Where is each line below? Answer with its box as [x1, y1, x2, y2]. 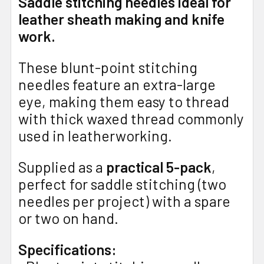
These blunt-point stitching [18, 58, 197, 76]
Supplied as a [18, 157, 106, 176]
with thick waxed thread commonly [18, 109, 244, 127]
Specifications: [18, 240, 117, 258]
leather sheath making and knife [18, 9, 225, 28]
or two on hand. [18, 209, 118, 227]
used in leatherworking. [18, 126, 172, 144]
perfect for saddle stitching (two [18, 174, 226, 193]
